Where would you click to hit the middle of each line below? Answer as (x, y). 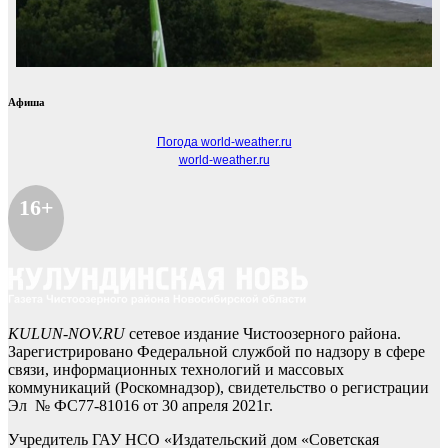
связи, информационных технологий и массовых (176, 370)
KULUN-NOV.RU (68, 334)
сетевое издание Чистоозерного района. (265, 334)
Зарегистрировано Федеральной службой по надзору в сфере (216, 352)
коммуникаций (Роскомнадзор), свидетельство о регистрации (218, 388)
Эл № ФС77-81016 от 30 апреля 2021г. (140, 406)
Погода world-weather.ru (224, 142)
